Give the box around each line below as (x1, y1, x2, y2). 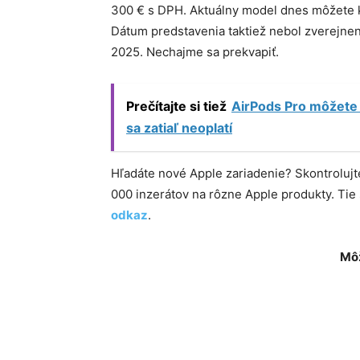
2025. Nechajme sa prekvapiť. (111, 44, 279, 59)
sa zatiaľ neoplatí (126, 120, 232, 136)
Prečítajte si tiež (126, 98, 227, 114)
